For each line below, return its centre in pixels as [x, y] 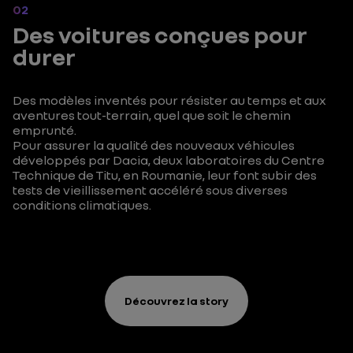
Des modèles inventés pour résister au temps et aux [169, 100]
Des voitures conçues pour [160, 35]
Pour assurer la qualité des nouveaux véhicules [154, 145]
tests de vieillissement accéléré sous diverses [150, 190]
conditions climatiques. [82, 205]
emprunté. [45, 130]
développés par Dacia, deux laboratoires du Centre [169, 160]
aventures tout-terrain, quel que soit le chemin [152, 115]
